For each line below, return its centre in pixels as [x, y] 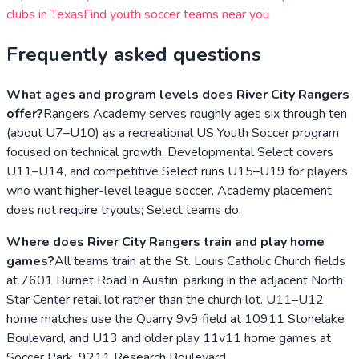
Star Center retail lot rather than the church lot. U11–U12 [165, 300]
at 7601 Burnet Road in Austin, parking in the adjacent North [175, 281]
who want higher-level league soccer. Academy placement [169, 191]
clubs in [28, 15]
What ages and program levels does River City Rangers [178, 95]
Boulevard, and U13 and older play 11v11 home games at [169, 339]
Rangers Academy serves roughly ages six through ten [195, 114]
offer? [25, 114]
